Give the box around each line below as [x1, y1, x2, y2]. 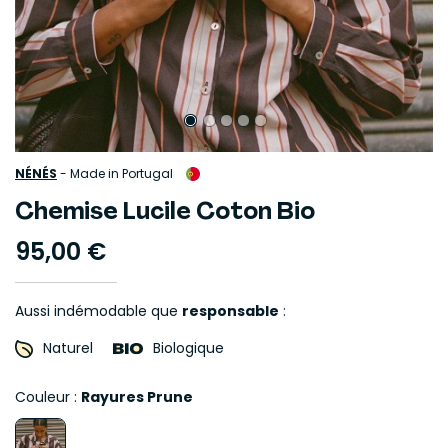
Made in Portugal [70, 165, 173, 182]
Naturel [43, 338, 93, 358]
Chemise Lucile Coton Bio [15, 195, 315, 226]
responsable [182, 301, 279, 321]
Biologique [153, 338, 224, 358]
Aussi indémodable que [15, 301, 182, 321]
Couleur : [15, 387, 81, 407]
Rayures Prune [81, 387, 193, 407]
